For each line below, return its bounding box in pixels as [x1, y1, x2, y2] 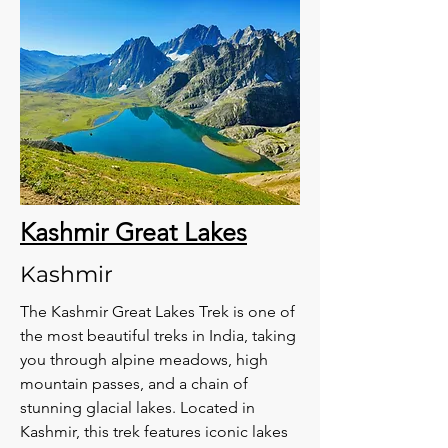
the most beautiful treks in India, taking [20, 326, 296, 345]
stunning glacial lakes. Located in [20, 398, 255, 417]
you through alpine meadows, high [20, 350, 268, 369]
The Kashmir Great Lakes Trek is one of [20, 302, 295, 321]
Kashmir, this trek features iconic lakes [20, 422, 288, 441]
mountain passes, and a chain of [20, 374, 248, 393]
